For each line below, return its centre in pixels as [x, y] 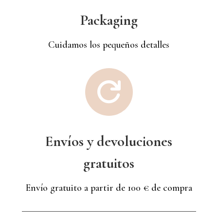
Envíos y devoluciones [109, 141]
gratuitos [109, 163]
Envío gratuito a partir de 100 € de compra [109, 188]
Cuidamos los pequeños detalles [109, 45]
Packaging [109, 20]
